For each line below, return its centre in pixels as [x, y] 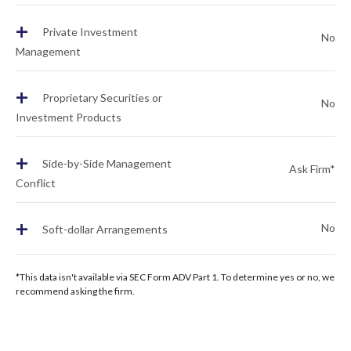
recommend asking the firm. [75, 291]
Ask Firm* [312, 169]
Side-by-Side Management [106, 164]
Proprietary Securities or [101, 98]
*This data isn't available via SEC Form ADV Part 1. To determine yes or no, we [175, 277]
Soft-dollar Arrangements [104, 230]
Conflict [36, 183]
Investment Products [69, 117]
